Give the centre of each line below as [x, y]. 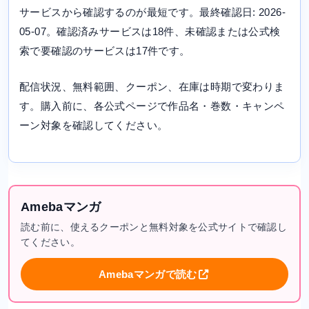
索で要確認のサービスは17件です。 [105, 51]
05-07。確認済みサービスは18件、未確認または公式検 [150, 32]
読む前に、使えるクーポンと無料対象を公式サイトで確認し [154, 227]
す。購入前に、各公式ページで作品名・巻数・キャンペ [152, 106]
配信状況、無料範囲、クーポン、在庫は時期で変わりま [152, 87]
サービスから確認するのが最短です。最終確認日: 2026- [152, 12]
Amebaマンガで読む [148, 275]
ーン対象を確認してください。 [94, 126]
